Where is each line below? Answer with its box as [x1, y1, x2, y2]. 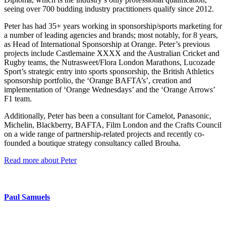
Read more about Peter [4, 155, 77, 164]
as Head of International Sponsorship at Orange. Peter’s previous [4, 39, 210, 48]
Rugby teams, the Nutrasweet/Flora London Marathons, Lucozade [4, 58, 215, 67]
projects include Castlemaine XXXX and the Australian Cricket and [4, 48, 219, 58]
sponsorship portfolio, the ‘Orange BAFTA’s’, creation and [4, 76, 191, 85]
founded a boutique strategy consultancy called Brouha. [4, 138, 181, 147]
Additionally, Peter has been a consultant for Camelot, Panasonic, [4, 111, 211, 120]
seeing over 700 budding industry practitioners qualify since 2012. [4, 4, 214, 13]
